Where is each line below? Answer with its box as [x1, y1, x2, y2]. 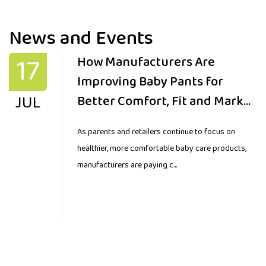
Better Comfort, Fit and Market [77, 90, 256, 112]
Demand [77, 110, 126, 132]
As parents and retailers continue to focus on [77, 125, 235, 138]
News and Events [9, 22, 153, 54]
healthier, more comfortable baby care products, [77, 141, 246, 155]
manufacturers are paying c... [77, 158, 177, 172]
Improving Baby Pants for [77, 71, 223, 93]
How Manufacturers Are [77, 51, 215, 73]
